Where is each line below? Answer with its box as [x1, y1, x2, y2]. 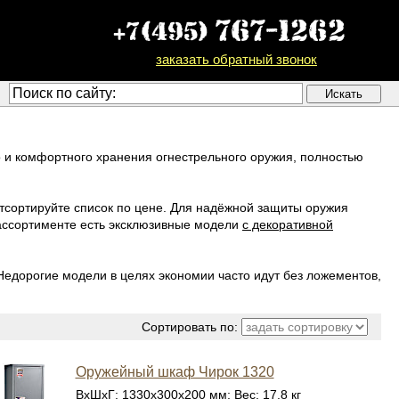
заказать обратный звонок [156, 52, 317, 67]
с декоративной [242, 217, 333, 232]
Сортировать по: [142, 320, 238, 334]
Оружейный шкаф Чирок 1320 [75, 364, 274, 379]
